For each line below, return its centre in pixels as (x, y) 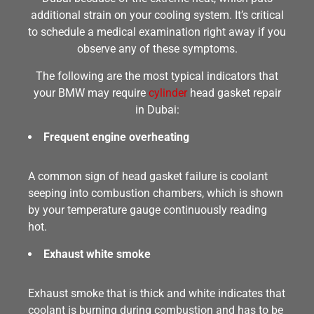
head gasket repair (234, 93)
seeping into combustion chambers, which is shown (156, 193)
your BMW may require (91, 93)
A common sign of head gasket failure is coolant (148, 176)
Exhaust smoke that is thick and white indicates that (157, 293)
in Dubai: (157, 110)
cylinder (168, 93)
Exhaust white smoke (97, 254)
